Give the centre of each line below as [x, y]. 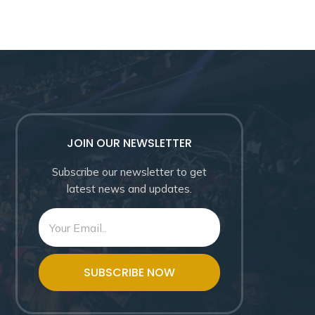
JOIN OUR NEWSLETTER [129, 143]
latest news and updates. [129, 189]
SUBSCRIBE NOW [129, 273]
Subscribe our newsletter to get [129, 172]
